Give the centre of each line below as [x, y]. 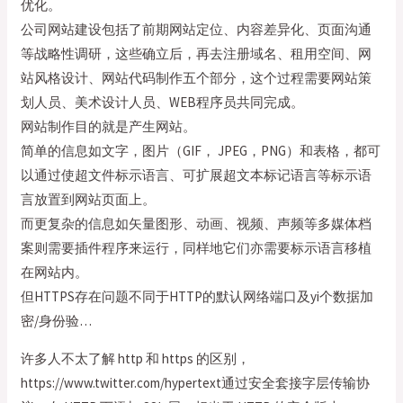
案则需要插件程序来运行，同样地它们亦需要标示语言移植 [197, 248]
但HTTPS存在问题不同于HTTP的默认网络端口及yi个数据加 [197, 296]
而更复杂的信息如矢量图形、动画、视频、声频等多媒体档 [197, 224]
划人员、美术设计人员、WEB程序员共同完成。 [163, 102]
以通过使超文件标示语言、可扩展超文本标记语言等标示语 [197, 175]
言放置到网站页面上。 [89, 199]
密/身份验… [57, 321]
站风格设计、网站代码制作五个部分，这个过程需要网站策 [197, 78]
